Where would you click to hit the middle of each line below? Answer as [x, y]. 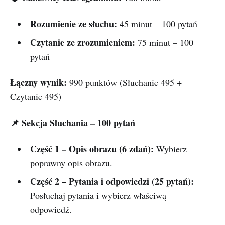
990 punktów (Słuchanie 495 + [124, 83]
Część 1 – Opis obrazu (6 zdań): [92, 149]
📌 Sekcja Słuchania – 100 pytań [73, 123]
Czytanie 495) [36, 97]
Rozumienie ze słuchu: [73, 24]
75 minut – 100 [164, 42]
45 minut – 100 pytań [157, 24]
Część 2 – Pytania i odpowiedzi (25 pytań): [112, 182]
